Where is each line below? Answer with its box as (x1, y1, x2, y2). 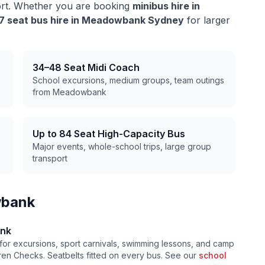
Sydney (146, 14, 184, 26)
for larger (184, 14, 230, 26)
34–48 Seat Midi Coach (32, 62, 140, 73)
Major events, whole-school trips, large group (32, 141, 211, 151)
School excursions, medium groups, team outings (32, 75, 224, 85)
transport (32, 153, 67, 163)
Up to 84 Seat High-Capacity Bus (32, 128, 185, 140)
